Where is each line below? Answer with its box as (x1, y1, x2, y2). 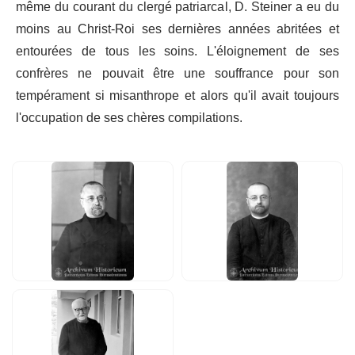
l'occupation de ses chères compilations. (16, 105, 242, 132)
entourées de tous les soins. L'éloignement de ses (16, 38, 339, 66)
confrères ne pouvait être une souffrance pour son (16, 60, 339, 88)
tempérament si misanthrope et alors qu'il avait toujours (16, 82, 339, 110)
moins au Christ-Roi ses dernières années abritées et (16, 16, 339, 44)
